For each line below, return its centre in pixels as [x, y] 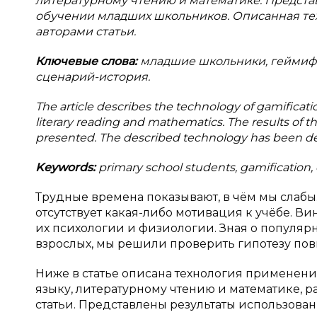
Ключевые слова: [88, 61]
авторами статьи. [86, 31]
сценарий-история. [93, 77]
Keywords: [67, 167]
